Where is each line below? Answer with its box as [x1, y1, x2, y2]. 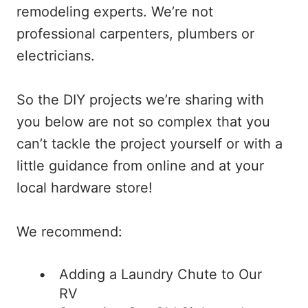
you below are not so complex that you [16, 113, 270, 130]
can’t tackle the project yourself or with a [16, 135, 283, 152]
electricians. [16, 47, 99, 64]
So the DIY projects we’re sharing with [16, 91, 264, 108]
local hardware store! [16, 179, 153, 196]
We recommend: [16, 223, 122, 240]
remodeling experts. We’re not [16, 3, 213, 20]
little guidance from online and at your [16, 157, 264, 174]
